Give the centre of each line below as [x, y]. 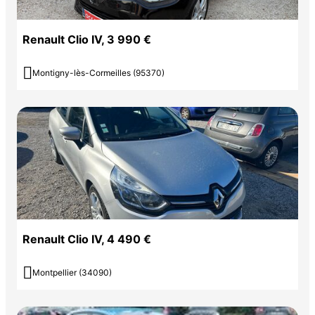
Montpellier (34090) [72, 273]
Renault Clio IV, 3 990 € [87, 40]
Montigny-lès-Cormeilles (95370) [98, 73]
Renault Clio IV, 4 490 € [87, 239]
